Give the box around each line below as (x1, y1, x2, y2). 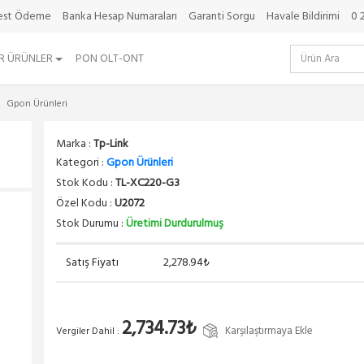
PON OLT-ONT (75, 49, 144, 68)
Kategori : (56, 154, 106, 172)
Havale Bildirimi (266, 7, 340, 26)
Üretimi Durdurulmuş (126, 214, 223, 233)
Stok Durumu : (56, 214, 126, 233)
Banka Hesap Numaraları (63, 7, 177, 26)
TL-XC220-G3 (115, 174, 180, 193)
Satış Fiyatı (66, 253, 119, 272)
